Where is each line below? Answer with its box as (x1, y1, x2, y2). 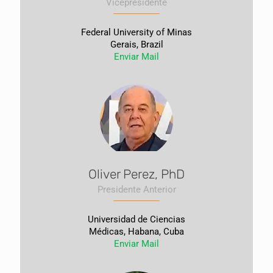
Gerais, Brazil (110, 39, 163, 50)
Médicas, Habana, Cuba (89, 226, 184, 237)
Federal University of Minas (81, 27, 192, 38)
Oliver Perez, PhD (88, 166, 185, 182)
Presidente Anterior (97, 184, 176, 195)
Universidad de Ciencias (88, 214, 185, 225)
